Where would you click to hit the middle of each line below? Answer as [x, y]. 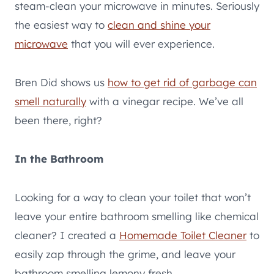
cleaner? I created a [67, 235]
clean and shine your [159, 24]
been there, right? [58, 120]
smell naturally [50, 101]
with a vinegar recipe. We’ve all [165, 101]
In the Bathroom [59, 158]
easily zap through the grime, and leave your [125, 254]
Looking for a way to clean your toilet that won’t [133, 197]
